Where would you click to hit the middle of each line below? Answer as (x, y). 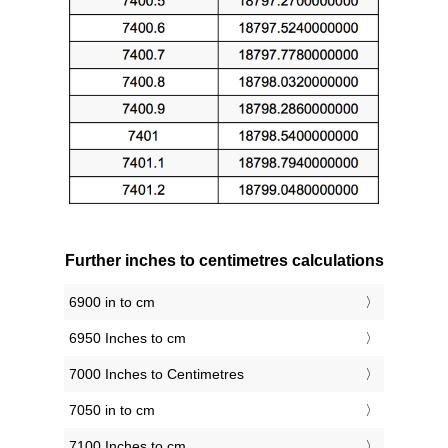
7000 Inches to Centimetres (156, 374)
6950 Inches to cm (127, 338)
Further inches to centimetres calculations (224, 261)
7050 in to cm (112, 410)
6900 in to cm (112, 302)
